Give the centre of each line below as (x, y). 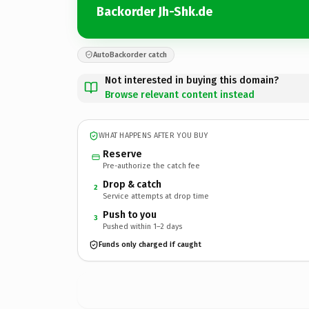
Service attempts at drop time (156, 196)
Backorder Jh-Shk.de (154, 12)
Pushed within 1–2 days (142, 226)
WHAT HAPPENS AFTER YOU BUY (153, 136)
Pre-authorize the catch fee (151, 166)
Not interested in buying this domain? (192, 80)
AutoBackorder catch (130, 54)
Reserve (122, 154)
